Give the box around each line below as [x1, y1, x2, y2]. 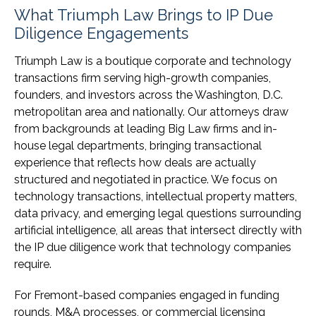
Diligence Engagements [14, 24, 188, 43]
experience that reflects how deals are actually [14, 156, 256, 170]
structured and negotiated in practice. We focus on [14, 173, 277, 187]
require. [14, 257, 51, 272]
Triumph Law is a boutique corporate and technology [14, 54, 291, 68]
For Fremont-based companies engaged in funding [14, 288, 279, 303]
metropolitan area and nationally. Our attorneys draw [14, 105, 288, 119]
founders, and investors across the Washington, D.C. [14, 88, 283, 102]
